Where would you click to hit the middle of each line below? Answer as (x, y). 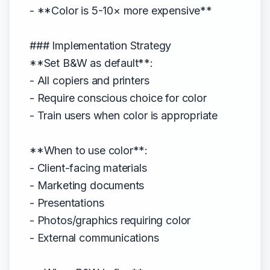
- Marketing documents (87, 185)
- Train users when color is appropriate (124, 115)
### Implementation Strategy (101, 46)
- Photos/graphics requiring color (110, 220)
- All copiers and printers (89, 80)
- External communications (94, 238)
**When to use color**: (89, 150)
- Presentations (67, 203)
